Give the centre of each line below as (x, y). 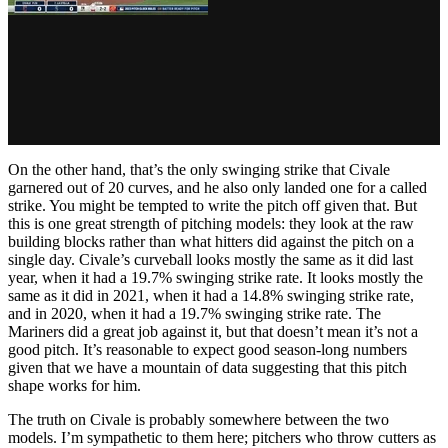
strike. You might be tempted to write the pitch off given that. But (212, 206)
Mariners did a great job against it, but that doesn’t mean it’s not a (213, 332)
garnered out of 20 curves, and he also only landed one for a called (217, 188)
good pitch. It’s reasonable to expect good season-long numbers (207, 350)
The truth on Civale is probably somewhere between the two (198, 420)
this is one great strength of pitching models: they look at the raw (211, 224)
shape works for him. (74, 386)
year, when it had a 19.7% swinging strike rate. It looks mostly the (215, 278)
